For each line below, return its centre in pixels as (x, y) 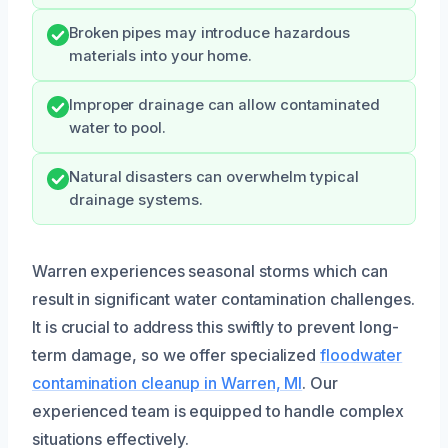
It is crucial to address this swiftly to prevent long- (215, 326)
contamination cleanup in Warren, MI (167, 382)
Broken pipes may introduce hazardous (210, 32)
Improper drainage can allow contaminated (224, 104)
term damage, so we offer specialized (176, 354)
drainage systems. (136, 199)
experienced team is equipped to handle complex (218, 410)
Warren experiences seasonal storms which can (210, 270)
